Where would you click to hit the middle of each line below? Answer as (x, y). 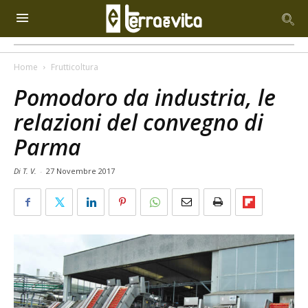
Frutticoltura (75, 67)
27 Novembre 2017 (80, 171)
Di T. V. (26, 171)
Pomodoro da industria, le (145, 97)
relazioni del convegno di (139, 122)
